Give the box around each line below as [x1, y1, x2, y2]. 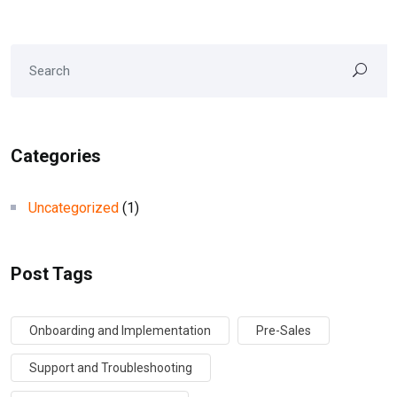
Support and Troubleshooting [29, 360, 192, 375]
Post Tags [11, 262, 93, 284]
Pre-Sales [256, 323, 311, 338]
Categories [11, 144, 101, 167]
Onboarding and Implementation [29, 323, 211, 338]
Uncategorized [28, 198, 119, 216]
